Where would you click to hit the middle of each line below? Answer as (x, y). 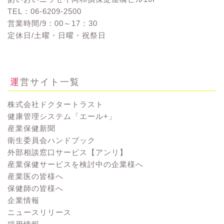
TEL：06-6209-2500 (44, 11)
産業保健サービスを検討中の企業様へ (75, 164)
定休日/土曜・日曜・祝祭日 (57, 35)
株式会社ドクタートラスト (55, 104)
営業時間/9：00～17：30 (52, 23)
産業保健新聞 (31, 128)
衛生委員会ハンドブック (51, 140)
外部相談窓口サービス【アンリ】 (67, 152)
